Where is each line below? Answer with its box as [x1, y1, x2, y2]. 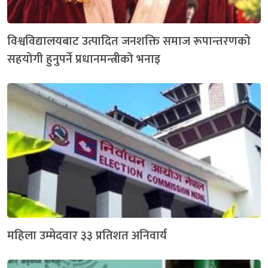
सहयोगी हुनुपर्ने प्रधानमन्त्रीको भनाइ [7, 48, 160, 69]
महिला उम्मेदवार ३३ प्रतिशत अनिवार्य [7, 225, 167, 246]
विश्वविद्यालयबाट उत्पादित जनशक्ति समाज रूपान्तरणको [7, 31, 251, 51]
